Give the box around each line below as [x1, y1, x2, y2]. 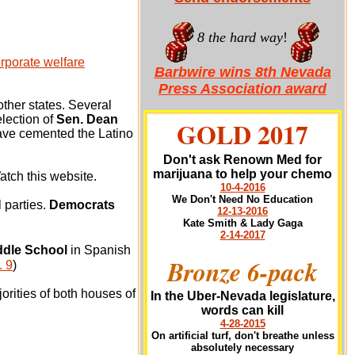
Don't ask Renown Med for [163, 153, 322, 166]
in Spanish [67, 243, 131, 257]
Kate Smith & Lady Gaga [182, 217, 303, 229]
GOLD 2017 [177, 116, 308, 153]
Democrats [49, 198, 115, 212]
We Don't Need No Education [172, 193, 313, 205]
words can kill [201, 303, 284, 317]
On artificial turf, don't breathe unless [151, 330, 334, 342]
